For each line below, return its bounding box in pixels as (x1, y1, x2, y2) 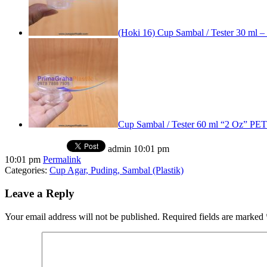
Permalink (43, 154, 81, 165)
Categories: (5, 165, 49, 176)
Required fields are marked (160, 211, 266, 222)
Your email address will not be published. (5, 211, 160, 222)
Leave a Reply (5, 187, 74, 200)
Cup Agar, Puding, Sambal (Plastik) (49, 165, 184, 176)
